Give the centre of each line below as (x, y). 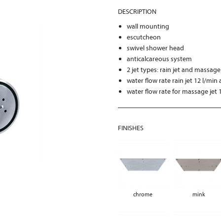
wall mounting (148, 26)
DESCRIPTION (137, 11)
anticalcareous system (160, 59)
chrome (143, 194)
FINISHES (131, 128)
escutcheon (144, 37)
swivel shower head (156, 48)
